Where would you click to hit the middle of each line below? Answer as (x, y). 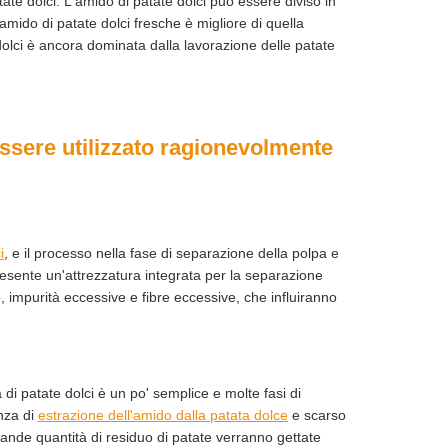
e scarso (317, 415)
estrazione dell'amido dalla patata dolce (163, 415)
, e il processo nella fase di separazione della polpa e (171, 253)
